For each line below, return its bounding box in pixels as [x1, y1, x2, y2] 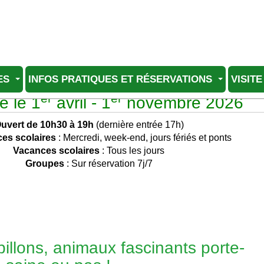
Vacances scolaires [13, 146, 100, 156]
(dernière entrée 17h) [93, 120, 184, 130]
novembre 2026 [121, 94, 243, 112]
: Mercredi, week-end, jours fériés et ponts [56, 133, 232, 143]
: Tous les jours [100, 146, 165, 156]
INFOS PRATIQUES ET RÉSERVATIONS [28, 73, 215, 84]
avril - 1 [51, 94, 111, 112]
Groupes [25, 159, 64, 169]
